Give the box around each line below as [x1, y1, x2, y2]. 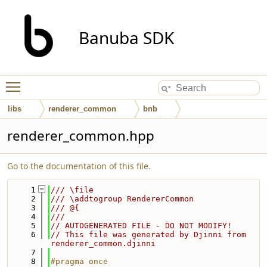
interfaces [106, 122, 142, 131]
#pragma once [51, 257, 108, 266]
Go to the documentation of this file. [7, 160, 151, 172]
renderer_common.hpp [7, 126, 154, 145]
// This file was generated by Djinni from [51, 230, 246, 239]
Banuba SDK [79, 26, 174, 49]
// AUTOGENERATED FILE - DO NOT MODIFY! [51, 221, 232, 230]
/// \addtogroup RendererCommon [51, 194, 194, 203]
